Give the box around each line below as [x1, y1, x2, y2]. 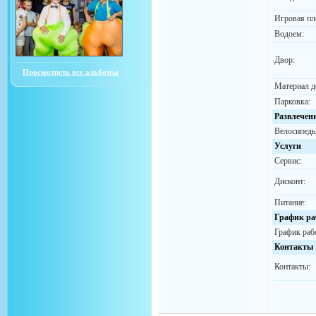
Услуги [274, 141, 301, 151]
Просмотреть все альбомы [23, 68, 119, 76]
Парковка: [274, 97, 310, 107]
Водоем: [274, 29, 304, 39]
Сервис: [274, 156, 302, 166]
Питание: [274, 197, 306, 207]
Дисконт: [274, 176, 305, 186]
